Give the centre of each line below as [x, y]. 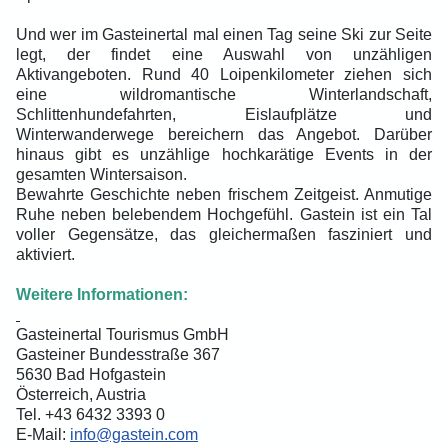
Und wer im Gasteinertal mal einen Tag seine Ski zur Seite [224, 34]
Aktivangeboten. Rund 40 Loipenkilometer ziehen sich [224, 74]
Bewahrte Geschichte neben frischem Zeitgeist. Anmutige [224, 194]
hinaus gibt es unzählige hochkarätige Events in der [224, 154]
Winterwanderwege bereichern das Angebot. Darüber [224, 134]
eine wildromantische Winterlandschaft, [224, 94]
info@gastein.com [134, 434]
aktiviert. [45, 254]
